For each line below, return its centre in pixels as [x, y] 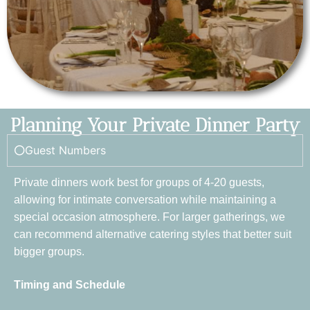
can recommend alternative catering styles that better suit [153, 235]
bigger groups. [49, 252]
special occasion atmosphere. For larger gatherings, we [149, 217]
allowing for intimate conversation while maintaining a [145, 200]
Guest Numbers [65, 151]
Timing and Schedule [70, 285]
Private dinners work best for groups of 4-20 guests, [139, 183]
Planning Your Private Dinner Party [155, 125]
